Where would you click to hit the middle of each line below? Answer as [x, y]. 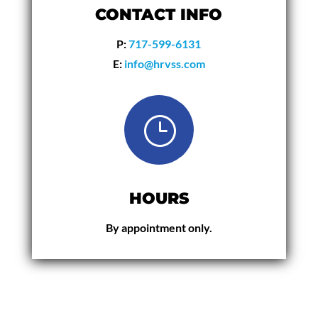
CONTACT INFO [159, 14]
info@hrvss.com [164, 63]
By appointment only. [159, 227]
